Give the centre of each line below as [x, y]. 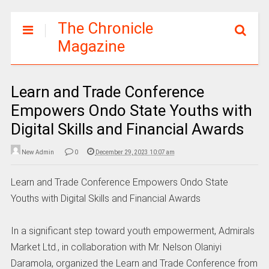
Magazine [91, 46]
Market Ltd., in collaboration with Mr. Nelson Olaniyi [116, 247]
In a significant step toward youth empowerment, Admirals [132, 231]
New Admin [38, 152]
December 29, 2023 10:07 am [135, 152]
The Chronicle [105, 28]
